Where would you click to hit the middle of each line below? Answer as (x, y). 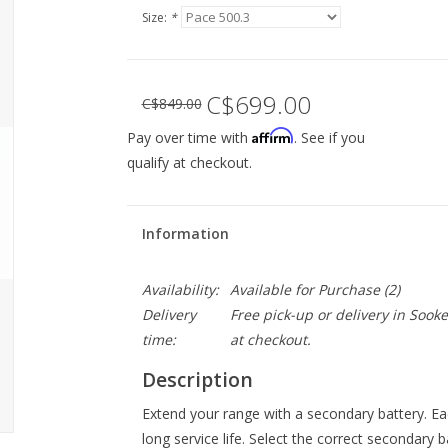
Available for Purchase (304, 289)
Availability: (180, 289)
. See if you (329, 137)
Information (185, 233)
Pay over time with (189, 137)
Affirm (272, 135)
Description (197, 380)
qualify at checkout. (189, 162)
